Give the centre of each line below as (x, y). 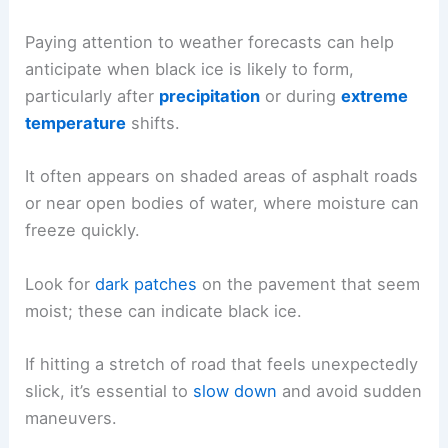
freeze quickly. (83, 230)
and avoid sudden (350, 390)
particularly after (92, 96)
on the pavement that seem (309, 283)
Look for (60, 283)
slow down (235, 390)
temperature (76, 123)
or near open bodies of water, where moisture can (222, 203)
